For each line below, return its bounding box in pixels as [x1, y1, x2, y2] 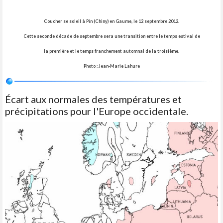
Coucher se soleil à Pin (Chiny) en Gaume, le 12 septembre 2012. [44, 18, 179, 24]
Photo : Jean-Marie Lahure [83, 63, 140, 69]
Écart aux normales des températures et [5, 93, 182, 106]
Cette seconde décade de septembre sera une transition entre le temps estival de [23, 33, 200, 39]
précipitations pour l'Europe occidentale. [5, 105, 188, 117]
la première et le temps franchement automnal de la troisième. [44, 48, 179, 54]
